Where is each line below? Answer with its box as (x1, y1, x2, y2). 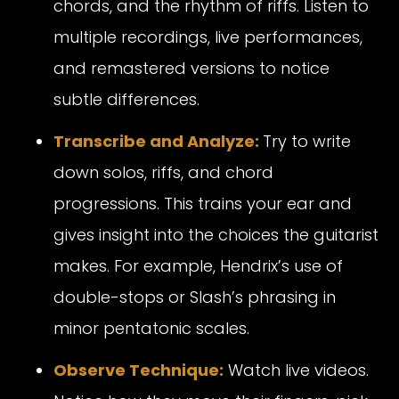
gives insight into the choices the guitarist (53, 224, 379, 247)
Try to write (263, 130, 351, 153)
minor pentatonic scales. (53, 317, 249, 340)
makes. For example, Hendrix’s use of (53, 255, 343, 278)
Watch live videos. (224, 359, 369, 382)
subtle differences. (53, 88, 199, 110)
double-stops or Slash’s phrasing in (53, 286, 336, 309)
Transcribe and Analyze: (53, 130, 263, 153)
